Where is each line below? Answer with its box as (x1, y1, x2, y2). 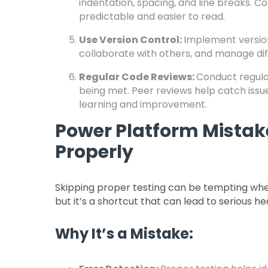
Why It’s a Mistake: (55, 224, 193, 243)
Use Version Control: (79, 33, 184, 47)
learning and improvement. (79, 98, 207, 111)
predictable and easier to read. (79, 10, 225, 23)
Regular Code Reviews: (79, 70, 196, 84)
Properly (55, 139, 133, 165)
